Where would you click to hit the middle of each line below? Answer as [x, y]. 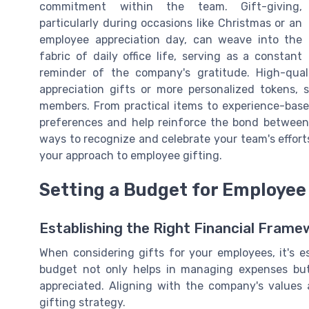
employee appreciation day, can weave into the [171, 40]
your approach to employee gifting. [131, 156]
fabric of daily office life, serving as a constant [171, 57]
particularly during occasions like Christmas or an [171, 23]
